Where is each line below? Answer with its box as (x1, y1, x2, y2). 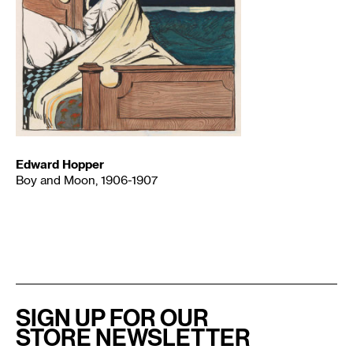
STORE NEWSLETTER (16, 324, 251, 351)
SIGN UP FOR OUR (16, 304, 209, 331)
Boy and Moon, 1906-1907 (16, 175, 158, 187)
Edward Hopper (16, 157, 104, 171)
